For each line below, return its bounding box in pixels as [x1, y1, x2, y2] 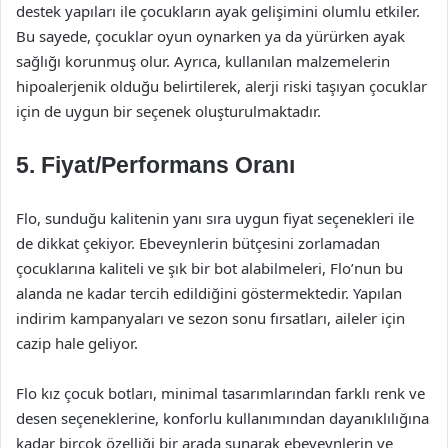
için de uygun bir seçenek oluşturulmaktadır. [16, 101, 321, 121]
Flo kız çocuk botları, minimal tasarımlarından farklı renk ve [16, 383, 425, 403]
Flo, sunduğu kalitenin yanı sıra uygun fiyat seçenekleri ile [16, 208, 414, 228]
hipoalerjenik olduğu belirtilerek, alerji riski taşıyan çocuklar [16, 76, 427, 96]
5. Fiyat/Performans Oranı [16, 152, 295, 178]
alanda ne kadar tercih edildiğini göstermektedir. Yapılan [16, 283, 402, 303]
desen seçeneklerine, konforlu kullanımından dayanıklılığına [16, 408, 429, 428]
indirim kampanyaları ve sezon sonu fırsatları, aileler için [16, 308, 405, 328]
